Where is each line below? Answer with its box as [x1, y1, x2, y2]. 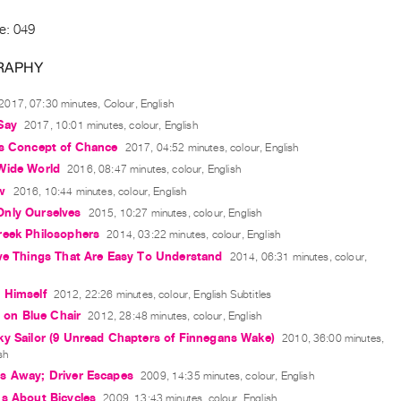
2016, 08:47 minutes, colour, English [67, 163, 241, 176]
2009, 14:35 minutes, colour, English [141, 370, 314, 383]
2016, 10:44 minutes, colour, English [13, 184, 187, 198]
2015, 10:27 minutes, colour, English [88, 206, 262, 219]
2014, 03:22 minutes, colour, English [107, 228, 280, 242]
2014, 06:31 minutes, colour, [229, 250, 368, 263]
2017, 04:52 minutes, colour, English [124, 141, 299, 154]
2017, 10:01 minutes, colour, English [23, 119, 198, 132]
